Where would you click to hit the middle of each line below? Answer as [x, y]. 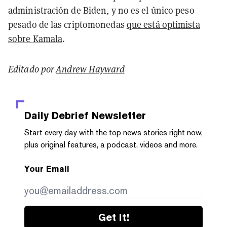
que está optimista [163, 24]
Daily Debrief [56, 115]
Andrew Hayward [90, 69]
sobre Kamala [35, 38]
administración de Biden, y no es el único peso [101, 10]
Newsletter [117, 115]
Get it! [113, 217]
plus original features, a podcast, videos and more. [111, 144]
